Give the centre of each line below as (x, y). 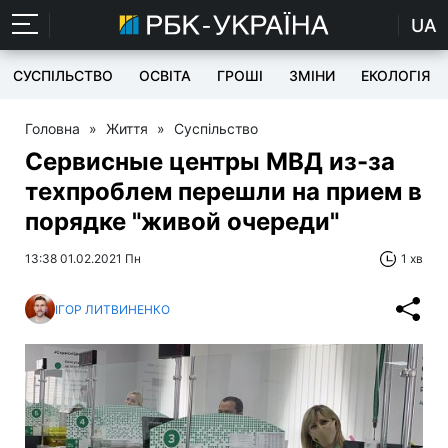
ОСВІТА (165, 75)
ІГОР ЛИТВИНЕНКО (112, 309)
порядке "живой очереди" (182, 221)
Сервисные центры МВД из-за (210, 161)
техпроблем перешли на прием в (223, 191)
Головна (52, 128)
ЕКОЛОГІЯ (395, 75)
